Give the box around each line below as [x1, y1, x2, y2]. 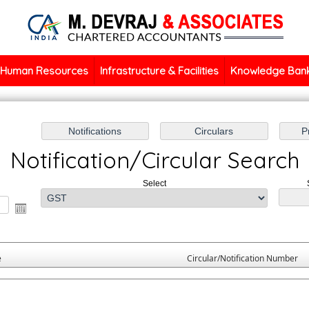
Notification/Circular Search [10, 146, 299, 175]
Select [142, 179, 166, 189]
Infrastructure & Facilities [100, 64, 219, 77]
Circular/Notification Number [186, 252, 298, 265]
